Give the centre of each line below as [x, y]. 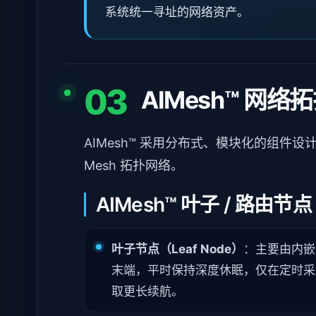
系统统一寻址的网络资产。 [177, 12]
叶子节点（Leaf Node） [177, 249]
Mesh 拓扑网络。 [134, 165]
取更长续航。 [147, 291]
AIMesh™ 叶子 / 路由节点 [204, 205]
